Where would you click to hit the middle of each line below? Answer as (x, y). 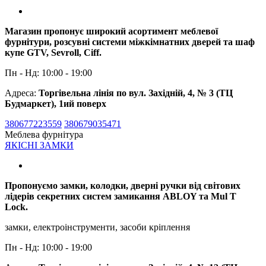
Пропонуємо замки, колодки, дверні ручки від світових (123, 185)
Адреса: (22, 93)
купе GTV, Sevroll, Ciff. (53, 52)
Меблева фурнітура (44, 134)
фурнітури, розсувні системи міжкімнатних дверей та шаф (130, 42)
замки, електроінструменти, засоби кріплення (97, 227)
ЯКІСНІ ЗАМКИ (39, 145)
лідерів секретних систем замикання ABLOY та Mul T (121, 196)
